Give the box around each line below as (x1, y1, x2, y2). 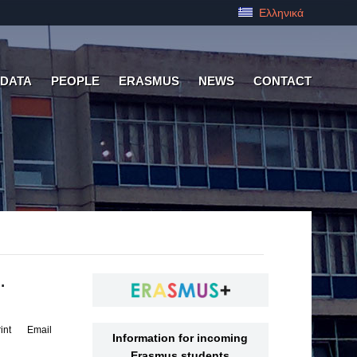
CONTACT (253, 74, 312, 88)
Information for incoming (112, 331, 249, 344)
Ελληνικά (256, 6, 304, 19)
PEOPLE (51, 74, 100, 88)
